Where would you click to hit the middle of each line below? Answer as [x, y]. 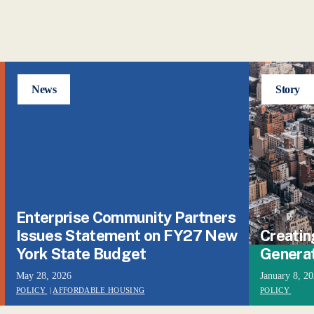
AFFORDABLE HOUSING [99, 290]
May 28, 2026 [44, 276]
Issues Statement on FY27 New [127, 235]
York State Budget [81, 254]
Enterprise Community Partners [126, 217]
